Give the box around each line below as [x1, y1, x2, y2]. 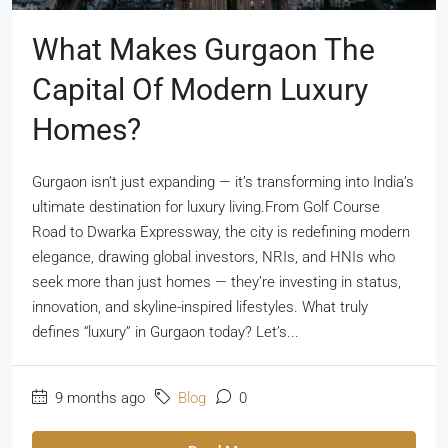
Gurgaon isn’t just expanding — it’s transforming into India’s [32, 173, 414, 192]
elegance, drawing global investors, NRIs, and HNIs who [32, 248, 395, 267]
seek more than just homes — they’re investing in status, [32, 273, 401, 292]
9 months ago [51, 389, 145, 408]
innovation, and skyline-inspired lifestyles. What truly [32, 298, 368, 317]
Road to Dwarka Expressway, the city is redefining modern [32, 223, 410, 242]
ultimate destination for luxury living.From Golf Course [32, 198, 380, 217]
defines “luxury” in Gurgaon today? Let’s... [32, 323, 299, 342]
